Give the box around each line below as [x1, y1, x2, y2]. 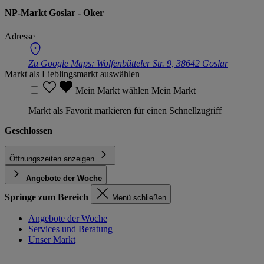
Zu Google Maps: [28, 58, 97, 68]
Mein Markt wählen [75, 85, 151, 95]
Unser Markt [28, 234, 75, 245]
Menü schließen [112, 193, 166, 202]
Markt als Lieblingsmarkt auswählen [5, 68, 140, 79]
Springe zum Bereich [5, 192, 88, 202]
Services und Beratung [28, 223, 113, 234]
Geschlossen [5, 125, 52, 136]
